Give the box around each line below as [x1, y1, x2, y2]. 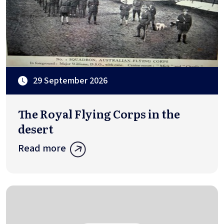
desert [18, 120, 53, 137]
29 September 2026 [33, 74, 107, 87]
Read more [18, 141, 66, 155]
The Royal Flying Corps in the [18, 105, 180, 122]
